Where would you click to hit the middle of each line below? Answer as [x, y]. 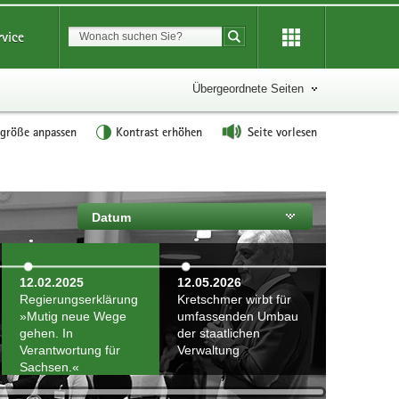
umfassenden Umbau [238, 316]
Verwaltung [208, 350]
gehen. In [46, 333]
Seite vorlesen [282, 132]
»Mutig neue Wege [73, 316]
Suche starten [276, 45]
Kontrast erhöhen [159, 132]
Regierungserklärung [79, 299]
